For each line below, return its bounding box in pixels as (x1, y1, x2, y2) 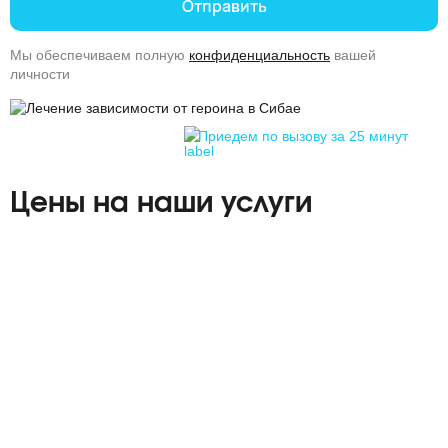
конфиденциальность (189, 47, 330, 63)
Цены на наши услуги (10, 190, 312, 218)
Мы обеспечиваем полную (10, 47, 189, 63)
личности (10, 66, 70, 82)
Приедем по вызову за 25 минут (198, 127, 408, 144)
